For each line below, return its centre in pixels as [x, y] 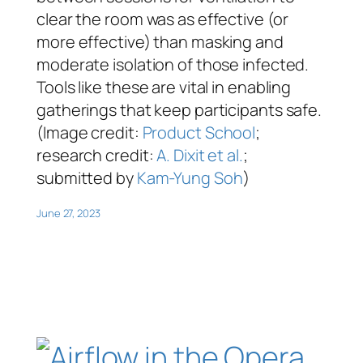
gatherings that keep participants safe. [179, 110]
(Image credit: [90, 133]
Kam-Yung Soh [190, 178]
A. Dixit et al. [200, 156]
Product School [199, 133]
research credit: [97, 156]
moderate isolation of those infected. [173, 65]
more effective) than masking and [160, 42]
